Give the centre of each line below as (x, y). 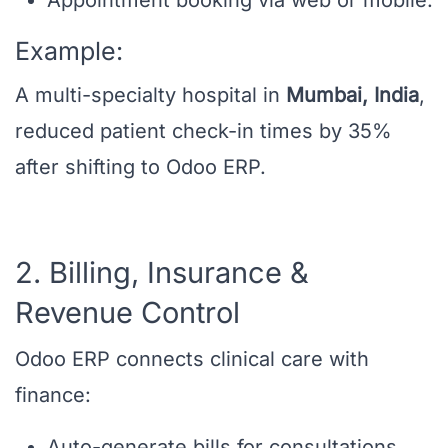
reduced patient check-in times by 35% (203, 131)
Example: (69, 51)
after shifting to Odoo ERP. (140, 167)
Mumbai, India (352, 95)
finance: (53, 395)
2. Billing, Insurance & (162, 273)
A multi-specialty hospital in (150, 95)
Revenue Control (127, 313)
